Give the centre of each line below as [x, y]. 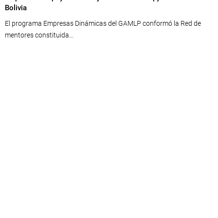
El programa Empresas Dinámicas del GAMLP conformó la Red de [103, 23]
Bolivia [16, 8]
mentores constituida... [39, 35]
